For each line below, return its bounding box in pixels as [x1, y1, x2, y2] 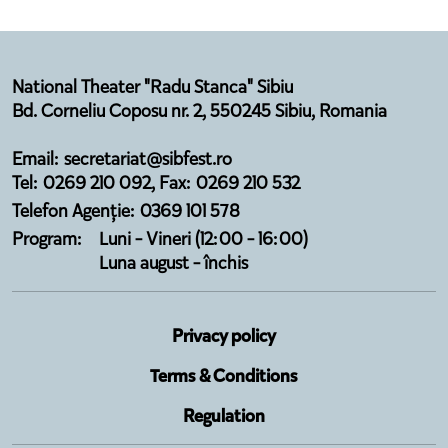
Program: [12, 226, 83, 251]
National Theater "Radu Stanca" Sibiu [12, 74, 293, 99]
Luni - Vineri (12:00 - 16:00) [99, 226, 308, 251]
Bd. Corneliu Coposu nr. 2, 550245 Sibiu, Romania [12, 98, 387, 123]
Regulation [183, 403, 265, 428]
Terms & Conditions [150, 363, 298, 388]
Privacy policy [172, 323, 276, 348]
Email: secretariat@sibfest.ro [12, 146, 232, 171]
